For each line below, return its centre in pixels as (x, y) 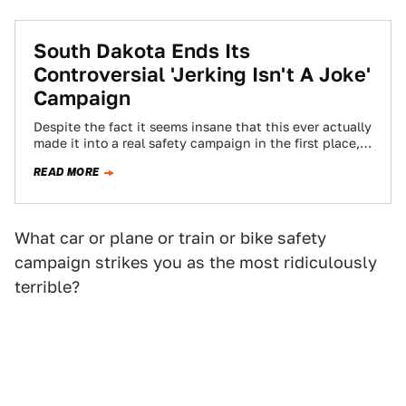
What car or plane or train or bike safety (170, 238)
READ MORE (67, 172)
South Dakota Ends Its (142, 51)
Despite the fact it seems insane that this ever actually (203, 127)
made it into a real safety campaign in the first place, (197, 143)
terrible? (47, 287)
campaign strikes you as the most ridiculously (196, 262)
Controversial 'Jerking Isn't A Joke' (202, 74)
